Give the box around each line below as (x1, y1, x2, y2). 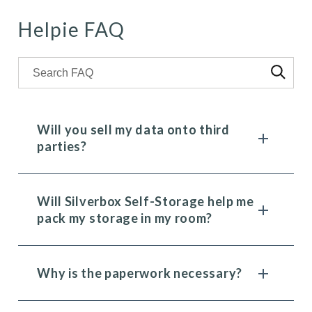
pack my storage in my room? (37, 210, 213, 226)
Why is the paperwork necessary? (37, 265, 242, 281)
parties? (37, 139, 87, 154)
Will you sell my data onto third (37, 122, 230, 137)
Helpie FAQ (18, 17, 125, 41)
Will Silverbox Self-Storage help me (37, 194, 254, 209)
